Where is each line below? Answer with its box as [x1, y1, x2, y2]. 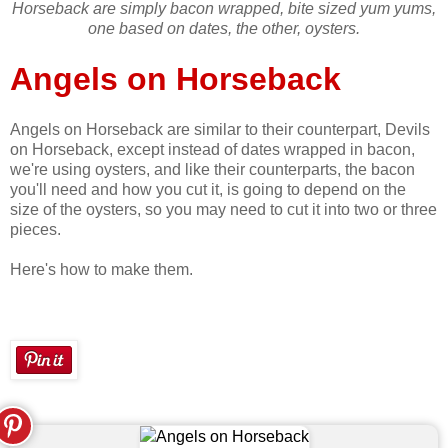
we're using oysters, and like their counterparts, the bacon [10, 161, 415, 179]
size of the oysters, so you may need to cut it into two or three [10, 201, 437, 219]
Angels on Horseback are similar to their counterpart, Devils [10, 121, 430, 139]
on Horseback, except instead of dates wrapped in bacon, [10, 141, 415, 159]
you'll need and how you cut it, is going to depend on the [10, 181, 406, 199]
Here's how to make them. [10, 261, 193, 279]
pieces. [10, 221, 61, 239]
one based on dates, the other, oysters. [88, 20, 360, 38]
